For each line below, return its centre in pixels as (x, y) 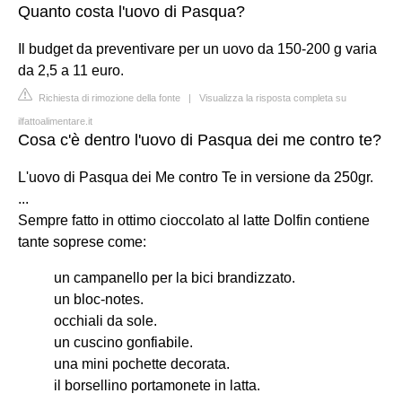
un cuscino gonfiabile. (123, 342)
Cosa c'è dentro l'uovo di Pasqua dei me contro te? (200, 140)
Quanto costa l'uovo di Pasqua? (131, 11)
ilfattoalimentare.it (55, 121)
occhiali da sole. (105, 320)
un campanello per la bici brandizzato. (175, 277)
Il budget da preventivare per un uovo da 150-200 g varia (197, 48)
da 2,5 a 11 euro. (71, 70)
